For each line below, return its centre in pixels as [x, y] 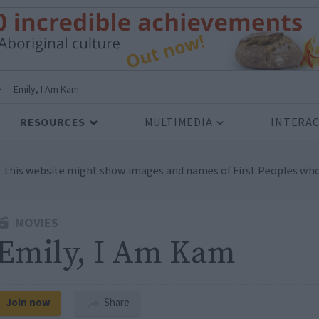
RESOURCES [53, 122]
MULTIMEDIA [178, 122]
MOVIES [36, 223]
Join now [28, 303]
